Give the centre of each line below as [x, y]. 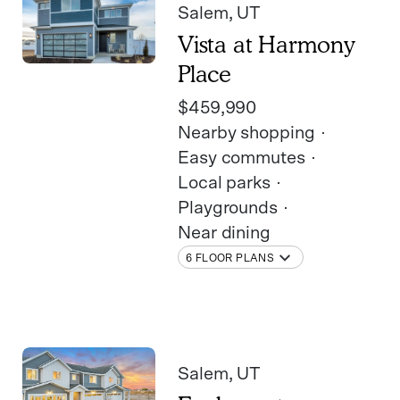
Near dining [224, 233]
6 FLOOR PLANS [230, 258]
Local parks [224, 183]
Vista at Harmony [266, 45]
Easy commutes [242, 158]
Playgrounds [228, 208]
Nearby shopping [246, 133]
